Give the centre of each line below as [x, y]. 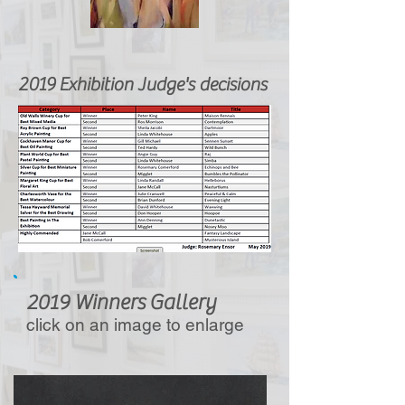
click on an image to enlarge [135, 325]
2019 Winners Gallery [121, 302]
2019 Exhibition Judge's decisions [142, 85]
